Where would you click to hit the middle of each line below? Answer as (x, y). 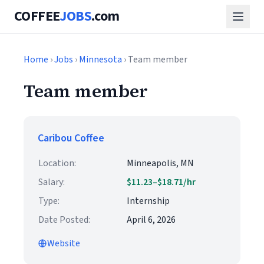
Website (64, 243)
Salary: (52, 182)
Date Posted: (64, 220)
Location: (57, 163)
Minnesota (100, 60)
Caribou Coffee (71, 138)
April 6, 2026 (151, 220)
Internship (148, 201)
